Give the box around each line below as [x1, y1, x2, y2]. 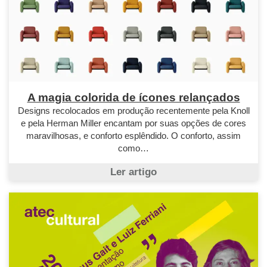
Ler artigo [110, 166, 157, 178]
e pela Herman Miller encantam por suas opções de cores [21, 118, 246, 129]
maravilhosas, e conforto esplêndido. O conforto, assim [26, 131, 241, 141]
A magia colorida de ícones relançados [27, 91, 240, 104]
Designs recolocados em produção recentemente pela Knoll [17, 105, 250, 116]
